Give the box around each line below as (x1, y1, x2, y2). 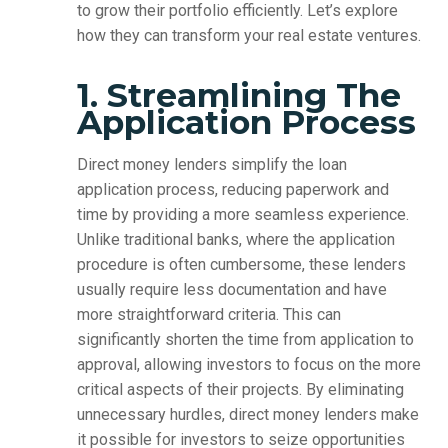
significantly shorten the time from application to (76, 330, 414, 350)
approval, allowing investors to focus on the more (76, 355, 421, 375)
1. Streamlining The (76, 75, 401, 116)
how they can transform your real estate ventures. (76, 26, 421, 46)
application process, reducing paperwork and (76, 180, 389, 200)
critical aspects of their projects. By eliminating (76, 380, 404, 400)
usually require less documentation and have (76, 280, 387, 300)
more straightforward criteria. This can (76, 305, 341, 325)
